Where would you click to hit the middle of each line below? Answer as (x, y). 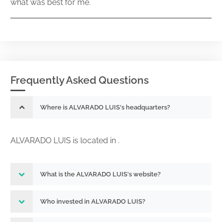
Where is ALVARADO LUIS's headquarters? (105, 107)
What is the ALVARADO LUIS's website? (100, 174)
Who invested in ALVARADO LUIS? (93, 201)
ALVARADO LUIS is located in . (65, 140)
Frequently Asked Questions (80, 80)
